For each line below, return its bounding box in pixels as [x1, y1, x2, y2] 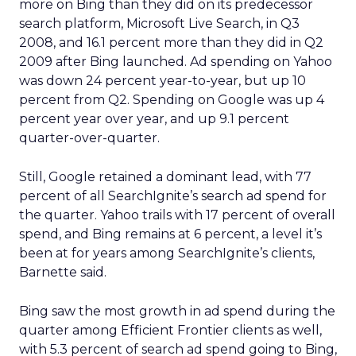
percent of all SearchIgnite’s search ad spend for [19, 188, 327, 203]
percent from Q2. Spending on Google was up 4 [19, 92, 324, 107]
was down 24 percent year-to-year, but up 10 [19, 73, 306, 88]
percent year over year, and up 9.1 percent [19, 111, 289, 126]
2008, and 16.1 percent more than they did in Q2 [19, 35, 323, 50]
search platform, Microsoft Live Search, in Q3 [19, 16, 300, 31]
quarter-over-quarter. [19, 130, 160, 145]
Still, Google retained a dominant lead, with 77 [19, 169, 311, 184]
